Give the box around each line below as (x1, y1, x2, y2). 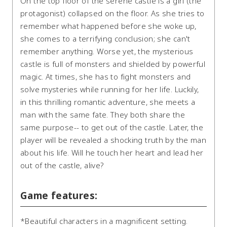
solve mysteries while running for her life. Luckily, (20, 84, 199, 95)
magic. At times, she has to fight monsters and (20, 71, 191, 82)
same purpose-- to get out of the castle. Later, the (20, 122, 204, 133)
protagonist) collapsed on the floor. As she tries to (20, 8, 205, 19)
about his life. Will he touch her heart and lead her (20, 147, 204, 158)
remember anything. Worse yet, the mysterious (20, 46, 194, 57)
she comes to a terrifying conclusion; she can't (20, 33, 191, 44)
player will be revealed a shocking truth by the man (20, 135, 207, 145)
